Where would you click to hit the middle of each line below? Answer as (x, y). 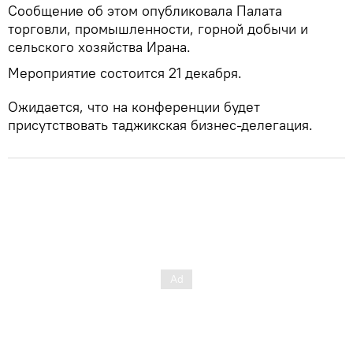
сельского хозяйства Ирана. (99, 46)
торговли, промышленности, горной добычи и (158, 28)
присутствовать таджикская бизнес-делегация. (160, 124)
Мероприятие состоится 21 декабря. (125, 72)
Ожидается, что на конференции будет (134, 106)
